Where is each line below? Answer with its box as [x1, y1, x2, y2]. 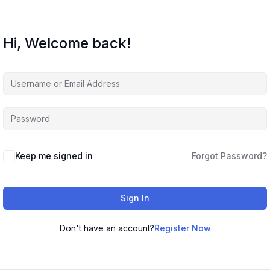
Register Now [154, 223, 211, 233]
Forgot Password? [192, 151, 267, 161]
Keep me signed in [15, 151, 93, 161]
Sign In [121, 193, 149, 203]
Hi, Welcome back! [3, 34, 131, 52]
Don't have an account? [59, 223, 154, 233]
